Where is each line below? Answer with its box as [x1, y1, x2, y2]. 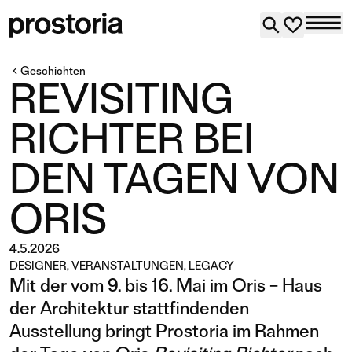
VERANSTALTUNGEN [71, 258, 184, 273]
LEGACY [189, 258, 234, 273]
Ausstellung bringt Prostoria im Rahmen [9, 320, 319, 342]
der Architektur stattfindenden [9, 297, 249, 319]
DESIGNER [9, 258, 67, 273]
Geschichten [20, 64, 86, 78]
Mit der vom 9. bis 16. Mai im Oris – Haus [9, 274, 322, 296]
